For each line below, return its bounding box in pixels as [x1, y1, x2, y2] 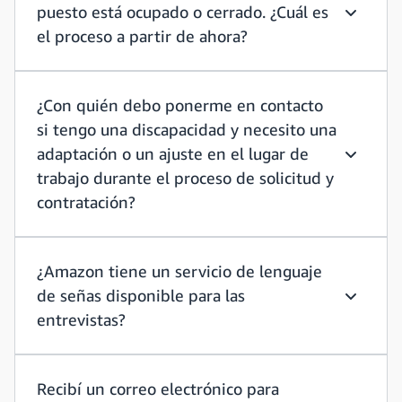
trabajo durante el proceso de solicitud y [37, 168, 334, 188]
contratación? [37, 192, 135, 212]
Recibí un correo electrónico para [37, 379, 279, 398]
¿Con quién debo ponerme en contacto [37, 95, 323, 115]
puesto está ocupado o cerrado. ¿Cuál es [37, 2, 328, 22]
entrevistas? [37, 310, 126, 329]
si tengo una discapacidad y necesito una [37, 119, 336, 139]
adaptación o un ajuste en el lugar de [37, 144, 309, 163]
